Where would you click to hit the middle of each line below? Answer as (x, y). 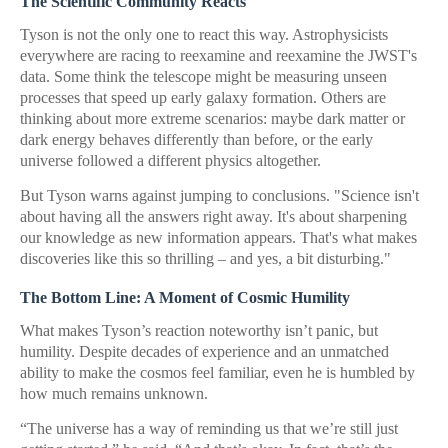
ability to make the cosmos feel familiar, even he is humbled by (217, 372)
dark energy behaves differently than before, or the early (196, 139)
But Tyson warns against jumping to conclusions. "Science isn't (219, 195)
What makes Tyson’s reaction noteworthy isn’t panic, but (199, 330)
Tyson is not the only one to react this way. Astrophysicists (204, 34)
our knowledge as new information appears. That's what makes (218, 237)
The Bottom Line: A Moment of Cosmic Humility (185, 297)
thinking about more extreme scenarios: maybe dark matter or (212, 118)
